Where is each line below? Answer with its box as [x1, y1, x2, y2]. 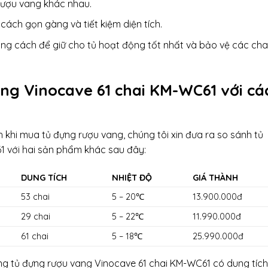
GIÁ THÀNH [193, 172, 239, 184]
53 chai [21, 191, 50, 203]
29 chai [21, 211, 51, 223]
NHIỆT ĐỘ [112, 172, 153, 184]
